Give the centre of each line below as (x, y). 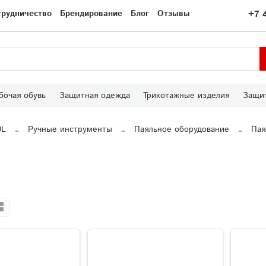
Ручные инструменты (70, 130)
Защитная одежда (94, 96)
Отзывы (174, 14)
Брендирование (91, 14)
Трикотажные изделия (186, 96)
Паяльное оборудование (182, 130)
